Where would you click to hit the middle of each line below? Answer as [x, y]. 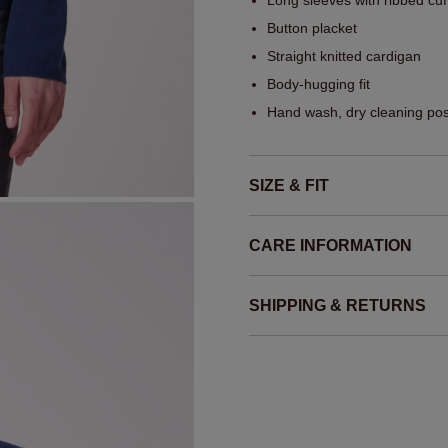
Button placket [312, 28]
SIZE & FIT [289, 186]
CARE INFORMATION [330, 246]
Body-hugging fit [318, 84]
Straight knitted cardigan [344, 56]
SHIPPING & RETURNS [337, 306]
